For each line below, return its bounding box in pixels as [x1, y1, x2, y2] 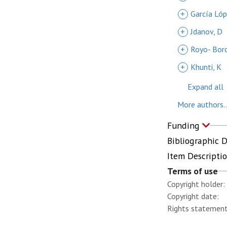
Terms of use [167, 165, 218, 177]
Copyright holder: [167, 179, 225, 189]
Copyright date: [167, 191, 219, 201]
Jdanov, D [191, 26, 222, 36]
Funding [167, 120, 202, 131]
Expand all [187, 82, 223, 92]
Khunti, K [191, 62, 221, 72]
